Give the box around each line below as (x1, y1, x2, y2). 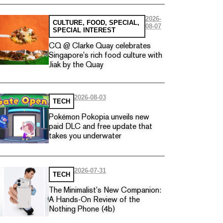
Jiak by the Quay (48, 61, 104, 69)
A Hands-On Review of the (48, 196, 140, 204)
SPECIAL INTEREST (52, 26, 115, 34)
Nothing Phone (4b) (48, 206, 115, 214)
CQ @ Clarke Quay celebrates (48, 42, 151, 50)
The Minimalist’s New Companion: (48, 187, 161, 195)
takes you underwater (48, 132, 121, 140)
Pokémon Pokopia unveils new (48, 113, 149, 121)
